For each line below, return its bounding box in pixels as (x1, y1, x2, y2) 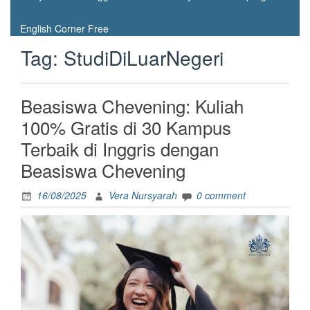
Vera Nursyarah (109, 188, 177, 203)
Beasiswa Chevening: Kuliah (21, 93, 244, 118)
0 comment (197, 188, 246, 203)
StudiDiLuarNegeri (64, 44, 224, 71)
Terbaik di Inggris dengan (21, 136, 219, 161)
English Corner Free (20, 21, 109, 35)
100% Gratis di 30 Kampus (21, 114, 231, 140)
